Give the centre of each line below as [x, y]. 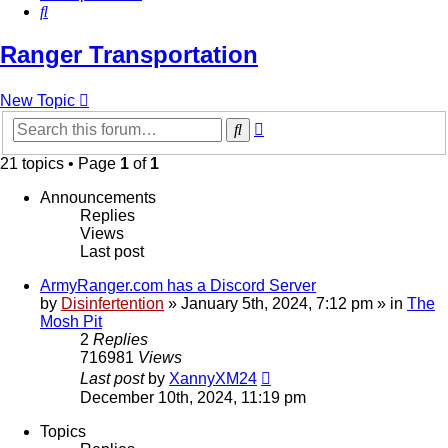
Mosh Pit [71, 321]
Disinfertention [112, 303]
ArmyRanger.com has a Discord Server [178, 285]
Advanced [299, 125]
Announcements [98, 197]
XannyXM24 [213, 378]
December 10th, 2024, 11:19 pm [193, 397]
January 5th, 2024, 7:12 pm [277, 303]
